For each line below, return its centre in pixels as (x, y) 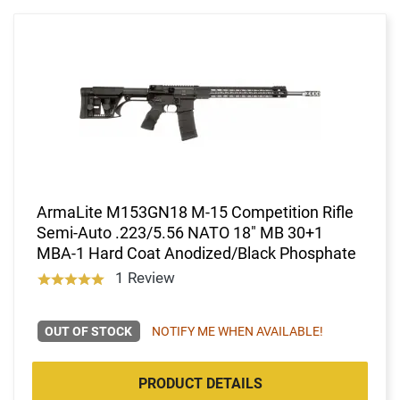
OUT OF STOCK (89, 331)
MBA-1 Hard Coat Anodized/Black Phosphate (196, 253)
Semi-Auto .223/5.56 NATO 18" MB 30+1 (180, 232)
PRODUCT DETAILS (200, 383)
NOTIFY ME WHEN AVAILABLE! (237, 331)
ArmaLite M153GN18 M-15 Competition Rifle (195, 212)
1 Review (145, 277)
